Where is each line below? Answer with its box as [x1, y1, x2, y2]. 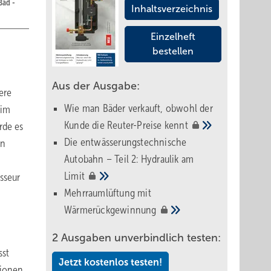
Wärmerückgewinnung [64, 204, 159, 216]
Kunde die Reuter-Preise [64, 119, 165, 131]
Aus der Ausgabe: [52, 80, 140, 92]
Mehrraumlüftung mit [64, 187, 151, 199]
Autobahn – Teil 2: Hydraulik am [64, 153, 194, 165]
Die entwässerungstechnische [64, 136, 187, 148]
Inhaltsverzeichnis [131, 4, 212, 14]
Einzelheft [151, 31, 195, 42]
